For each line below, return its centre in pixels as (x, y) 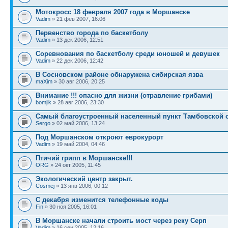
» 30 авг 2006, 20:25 (79, 81)
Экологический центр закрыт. (84, 179)
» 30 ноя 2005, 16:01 (70, 207)
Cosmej (45, 186)
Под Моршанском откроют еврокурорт (99, 137)
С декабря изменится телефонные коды (102, 200)
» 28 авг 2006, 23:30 (78, 102)
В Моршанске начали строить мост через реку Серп (121, 221)
